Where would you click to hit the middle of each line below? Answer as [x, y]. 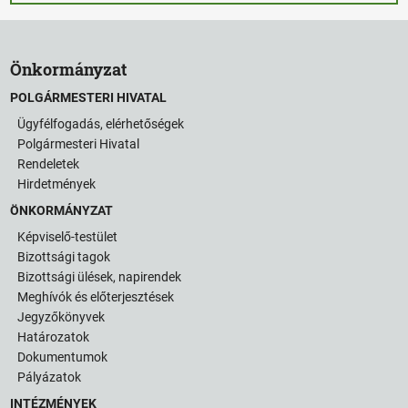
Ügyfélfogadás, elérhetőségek [101, 123]
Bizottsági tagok [64, 256]
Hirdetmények [57, 184]
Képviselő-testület [68, 236]
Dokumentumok [63, 357]
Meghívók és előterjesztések [96, 296]
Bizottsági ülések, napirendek [100, 276]
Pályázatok [50, 377]
